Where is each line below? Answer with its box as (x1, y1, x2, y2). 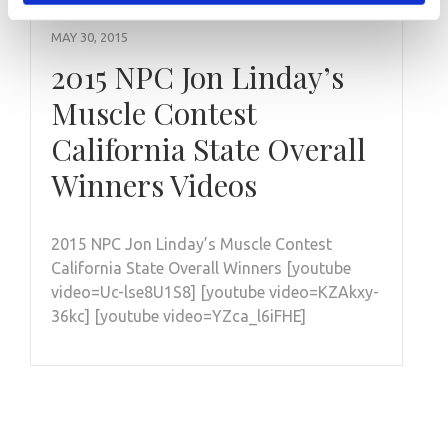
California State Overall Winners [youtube (51, 258, 351, 277)
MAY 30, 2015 (51, 29, 128, 44)
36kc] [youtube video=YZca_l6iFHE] (51, 306, 314, 325)
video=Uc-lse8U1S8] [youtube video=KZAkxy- (51, 282, 379, 301)
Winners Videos (51, 164, 257, 205)
